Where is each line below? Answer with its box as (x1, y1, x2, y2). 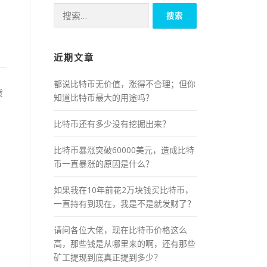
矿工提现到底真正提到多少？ (54, 251, 162, 263)
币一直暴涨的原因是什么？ (54, 157, 154, 169)
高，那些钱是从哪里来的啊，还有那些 (54, 237, 195, 249)
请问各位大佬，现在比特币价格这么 (54, 223, 187, 235)
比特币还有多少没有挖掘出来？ (54, 117, 170, 129)
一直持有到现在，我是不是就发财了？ (54, 197, 195, 209)
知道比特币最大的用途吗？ (54, 91, 154, 103)
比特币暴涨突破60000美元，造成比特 (54, 144, 194, 156)
